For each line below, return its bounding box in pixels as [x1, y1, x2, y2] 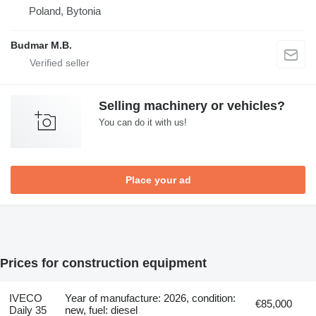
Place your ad [125, 174, 191, 186]
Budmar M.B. [11, 39, 72, 51]
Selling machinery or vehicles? [99, 98, 285, 113]
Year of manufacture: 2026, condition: [65, 292, 236, 305]
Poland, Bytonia [29, 4, 101, 17]
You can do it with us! [99, 116, 187, 128]
